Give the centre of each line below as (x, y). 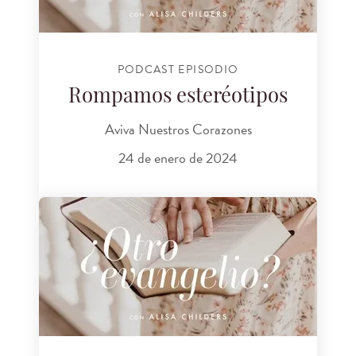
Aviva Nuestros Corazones (178, 130)
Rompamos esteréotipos (178, 97)
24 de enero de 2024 (178, 157)
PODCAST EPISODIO (178, 70)
